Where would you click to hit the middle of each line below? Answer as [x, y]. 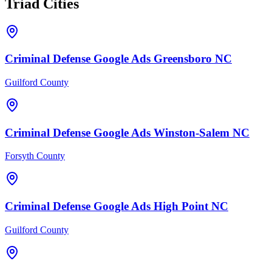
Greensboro [183, 59]
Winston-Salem [192, 132]
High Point [181, 206]
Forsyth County [35, 156]
